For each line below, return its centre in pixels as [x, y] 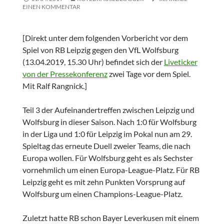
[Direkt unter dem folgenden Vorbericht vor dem [105, 38]
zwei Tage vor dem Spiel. [149, 74]
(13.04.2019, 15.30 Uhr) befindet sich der [93, 62]
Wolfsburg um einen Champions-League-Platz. [102, 194]
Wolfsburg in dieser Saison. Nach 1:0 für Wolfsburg [109, 122]
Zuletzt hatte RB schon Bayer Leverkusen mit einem [110, 218]
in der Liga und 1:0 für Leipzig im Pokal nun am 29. [107, 134]
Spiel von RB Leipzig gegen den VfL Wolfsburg [100, 50]
